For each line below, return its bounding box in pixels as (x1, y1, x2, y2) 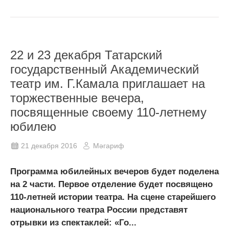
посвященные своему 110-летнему (10, 105, 207, 119)
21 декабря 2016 (21, 141, 77, 150)
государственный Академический (10, 62, 199, 76)
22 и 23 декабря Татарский (10, 48, 162, 62)
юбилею (10, 119, 56, 133)
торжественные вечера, (10, 90, 144, 105)
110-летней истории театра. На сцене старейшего (10, 192, 216, 202)
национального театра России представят (10, 204, 188, 215)
